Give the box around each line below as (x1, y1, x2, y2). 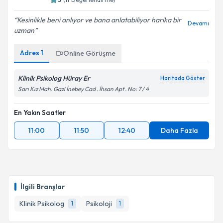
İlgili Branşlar (20, 182, 65, 191)
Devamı (188, 19, 209, 27)
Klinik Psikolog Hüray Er (18, 74, 90, 83)
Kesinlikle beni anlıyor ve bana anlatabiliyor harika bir (17, 15, 181, 24)
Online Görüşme (63, 49, 115, 58)
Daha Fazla (160, 126, 198, 135)
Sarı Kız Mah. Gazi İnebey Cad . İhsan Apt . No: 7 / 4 (18, 85, 149, 93)
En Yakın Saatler (14, 108, 66, 117)
